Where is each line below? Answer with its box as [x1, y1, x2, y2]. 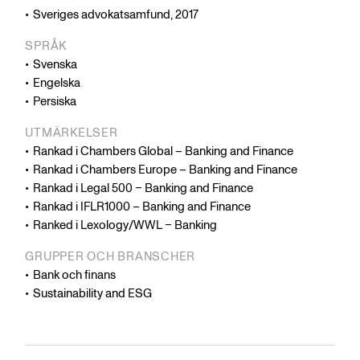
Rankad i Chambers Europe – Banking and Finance [33, 162, 298, 179]
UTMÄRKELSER [25, 125, 118, 142]
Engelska [33, 75, 81, 92]
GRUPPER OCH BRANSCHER [25, 248, 196, 266]
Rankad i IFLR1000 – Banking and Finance [33, 198, 252, 216]
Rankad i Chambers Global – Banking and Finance [33, 143, 294, 161]
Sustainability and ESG [33, 285, 153, 303]
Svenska [33, 56, 78, 74]
